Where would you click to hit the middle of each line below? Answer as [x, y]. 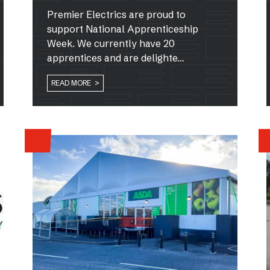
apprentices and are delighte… [116, 58]
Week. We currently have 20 [111, 43]
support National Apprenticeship [123, 29]
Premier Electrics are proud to [116, 14]
